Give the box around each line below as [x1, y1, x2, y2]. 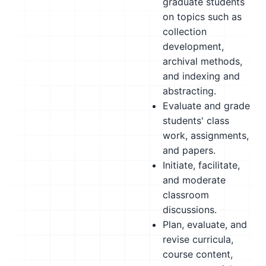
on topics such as [163, 11, 242, 23]
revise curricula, [163, 233, 233, 245]
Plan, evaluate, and [163, 218, 247, 230]
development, [163, 40, 224, 52]
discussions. [163, 204, 217, 216]
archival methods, [163, 55, 242, 67]
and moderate [163, 174, 226, 186]
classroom [163, 189, 209, 201]
